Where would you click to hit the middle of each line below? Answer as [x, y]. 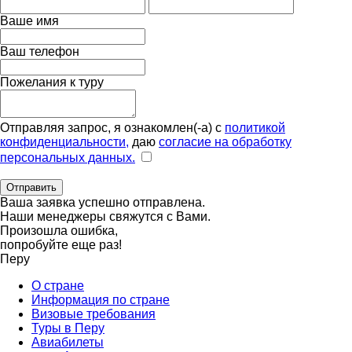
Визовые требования [93, 314]
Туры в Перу [68, 328]
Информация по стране [101, 300]
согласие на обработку [225, 142]
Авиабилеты [68, 342]
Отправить [31, 187]
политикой [255, 128]
